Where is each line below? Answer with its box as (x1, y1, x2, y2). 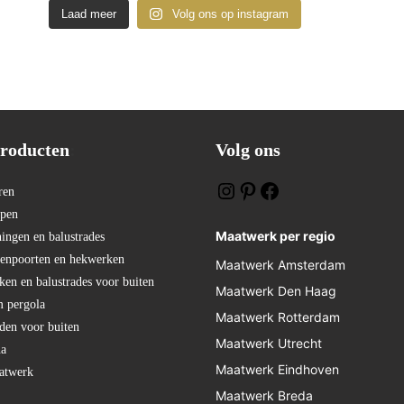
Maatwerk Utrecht (216, 335, 322, 351)
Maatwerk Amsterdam (216, 256, 345, 272)
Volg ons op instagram (171, 6, 289, 21)
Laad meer (61, 6, 117, 21)
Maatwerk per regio (216, 227, 335, 243)
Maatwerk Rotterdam (216, 308, 340, 325)
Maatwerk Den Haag (216, 282, 336, 298)
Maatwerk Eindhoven (216, 361, 339, 377)
